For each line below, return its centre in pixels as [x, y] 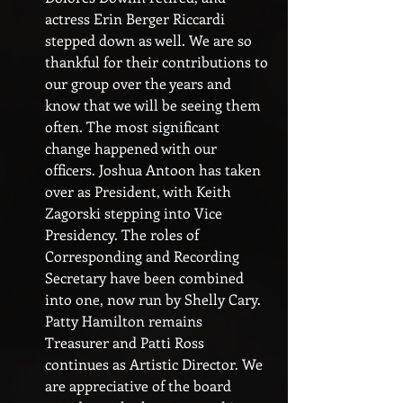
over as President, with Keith [140, 191]
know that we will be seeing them [155, 105]
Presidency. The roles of [124, 234]
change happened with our [133, 148]
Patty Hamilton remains [125, 321]
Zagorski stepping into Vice [135, 213]
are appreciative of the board [140, 385]
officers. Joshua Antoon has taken [155, 170]
